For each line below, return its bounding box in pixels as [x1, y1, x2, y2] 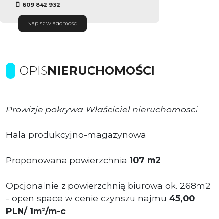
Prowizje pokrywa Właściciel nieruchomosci [6, 104, 198, 114]
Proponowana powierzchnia [6, 154, 130, 165]
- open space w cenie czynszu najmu [6, 193, 169, 203]
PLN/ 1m [6, 205, 42, 216]
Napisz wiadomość [27, 20, 77, 27]
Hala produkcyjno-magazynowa [6, 129, 146, 140]
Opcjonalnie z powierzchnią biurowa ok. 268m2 [6, 180, 211, 191]
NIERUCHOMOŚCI [47, 63, 155, 78]
